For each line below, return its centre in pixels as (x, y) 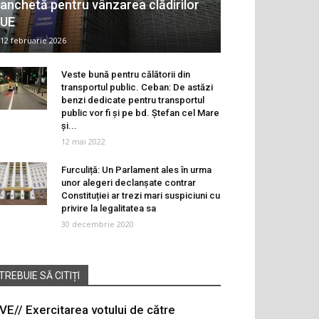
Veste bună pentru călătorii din (126, 74)
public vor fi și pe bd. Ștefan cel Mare (140, 113)
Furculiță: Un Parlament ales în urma (136, 169)
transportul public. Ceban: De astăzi (137, 87)
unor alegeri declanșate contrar (129, 182)
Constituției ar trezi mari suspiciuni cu (141, 195)
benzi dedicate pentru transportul (133, 100)
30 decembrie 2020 (98, 224)
